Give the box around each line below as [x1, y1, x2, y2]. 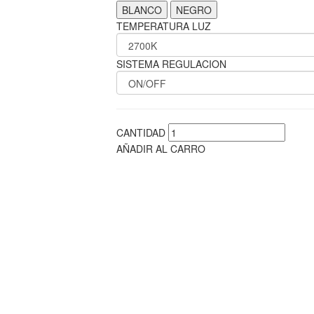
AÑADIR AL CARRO [116, 142, 205, 156]
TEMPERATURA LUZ [116, 19, 211, 33]
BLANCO [121, 3, 162, 17]
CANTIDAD [116, 125, 165, 139]
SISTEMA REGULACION [116, 57, 226, 71]
